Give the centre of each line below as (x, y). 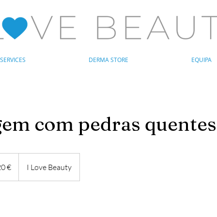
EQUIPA (201, 60)
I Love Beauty (49, 167)
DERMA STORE (108, 60)
